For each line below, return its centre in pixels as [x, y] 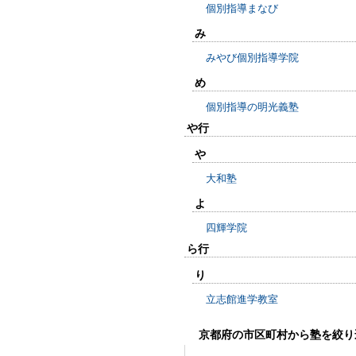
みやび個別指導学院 [252, 58]
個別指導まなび [242, 8]
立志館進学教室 [242, 299]
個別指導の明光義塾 [252, 107]
